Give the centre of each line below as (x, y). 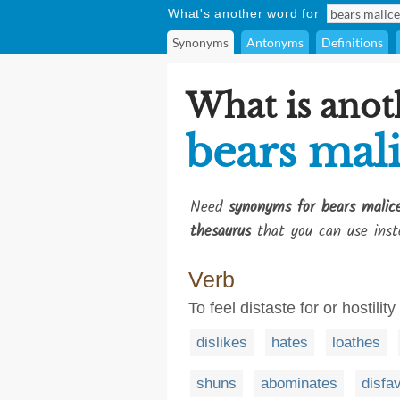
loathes (356, 342)
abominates (299, 383)
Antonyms (275, 42)
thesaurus (221, 232)
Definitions (352, 42)
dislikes (222, 342)
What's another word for (244, 13)
